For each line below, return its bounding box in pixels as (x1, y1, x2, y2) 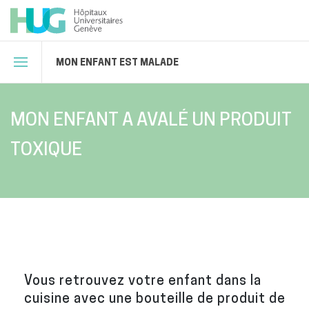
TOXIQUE (10, 138, 82, 159)
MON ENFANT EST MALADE (56, 56, 179, 68)
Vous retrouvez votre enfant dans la (23, 272, 261, 288)
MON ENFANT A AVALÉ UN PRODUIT (10, 108, 292, 130)
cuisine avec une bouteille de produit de (23, 290, 286, 306)
